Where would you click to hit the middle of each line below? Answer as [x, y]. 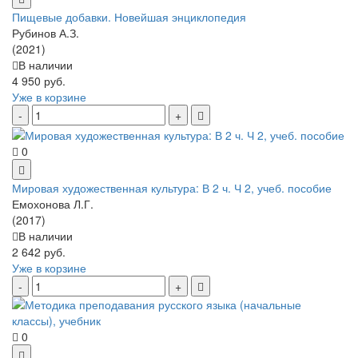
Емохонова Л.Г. [53, 204]
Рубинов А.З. [46, 32]
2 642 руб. [39, 252]
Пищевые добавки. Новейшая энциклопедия [129, 16]
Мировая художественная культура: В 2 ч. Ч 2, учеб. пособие [172, 188]
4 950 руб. [39, 80]
